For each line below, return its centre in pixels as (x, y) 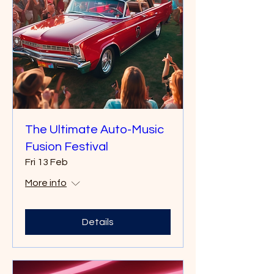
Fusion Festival (67, 147)
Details (98, 222)
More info (46, 183)
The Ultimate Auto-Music (94, 130)
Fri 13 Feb (46, 162)
